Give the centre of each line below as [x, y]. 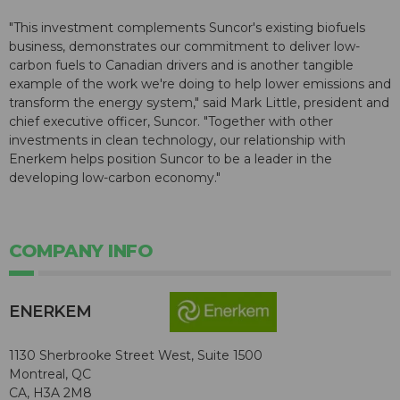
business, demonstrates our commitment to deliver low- [184, 47]
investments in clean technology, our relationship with [177, 141]
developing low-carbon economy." [115, 178]
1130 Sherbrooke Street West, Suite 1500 [136, 355]
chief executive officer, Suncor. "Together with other [171, 122]
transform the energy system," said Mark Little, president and [199, 103]
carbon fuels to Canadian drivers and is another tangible [181, 66]
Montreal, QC [50, 374]
